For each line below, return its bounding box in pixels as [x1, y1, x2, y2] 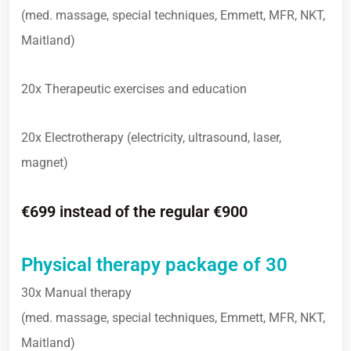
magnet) [21, 155, 68, 170]
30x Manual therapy [21, 285, 132, 300]
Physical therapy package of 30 [21, 254, 288, 276]
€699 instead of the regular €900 [21, 202, 248, 221]
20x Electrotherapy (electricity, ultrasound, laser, [21, 130, 281, 145]
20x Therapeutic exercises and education [21, 81, 247, 96]
